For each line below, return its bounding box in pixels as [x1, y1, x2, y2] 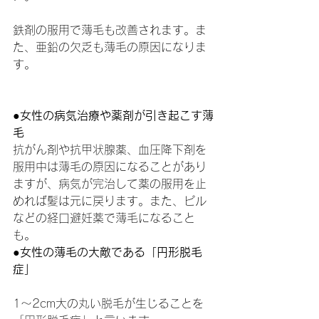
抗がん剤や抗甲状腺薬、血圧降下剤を [13, 144, 206, 155]
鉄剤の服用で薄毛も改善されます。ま [13, 24, 206, 36]
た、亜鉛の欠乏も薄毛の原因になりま [13, 41, 206, 53]
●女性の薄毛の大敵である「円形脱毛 [13, 246, 202, 258]
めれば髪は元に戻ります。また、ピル [13, 195, 206, 206]
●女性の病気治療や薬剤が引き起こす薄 [13, 110, 214, 121]
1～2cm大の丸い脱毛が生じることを [13, 298, 204, 309]
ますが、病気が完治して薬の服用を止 [13, 178, 206, 189]
